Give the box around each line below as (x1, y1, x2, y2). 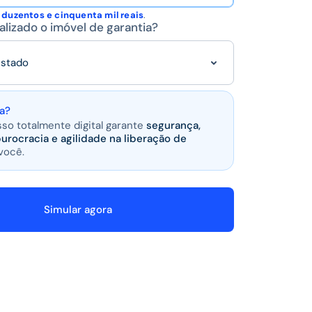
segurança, (146, 118, 201, 132)
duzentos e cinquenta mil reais (1, 9, 144, 21)
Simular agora (44, 202, 112, 217)
